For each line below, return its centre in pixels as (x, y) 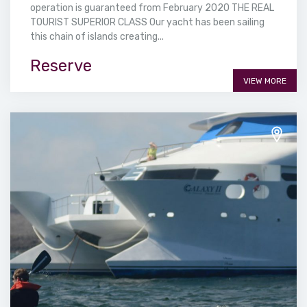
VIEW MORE (265, 81)
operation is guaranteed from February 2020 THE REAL (152, 8)
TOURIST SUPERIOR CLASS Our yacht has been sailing (147, 23)
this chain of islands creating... (97, 37)
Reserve (61, 66)
